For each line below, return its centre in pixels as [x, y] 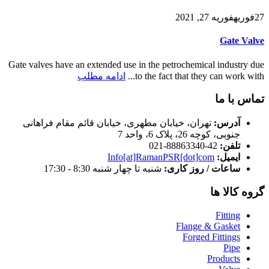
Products [224, 258]
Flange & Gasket [208, 226]
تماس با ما [240, 99]
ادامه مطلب [101, 76]
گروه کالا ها [237, 192]
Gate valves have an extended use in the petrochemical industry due [136, 64]
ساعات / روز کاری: [202, 169]
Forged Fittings [211, 237]
